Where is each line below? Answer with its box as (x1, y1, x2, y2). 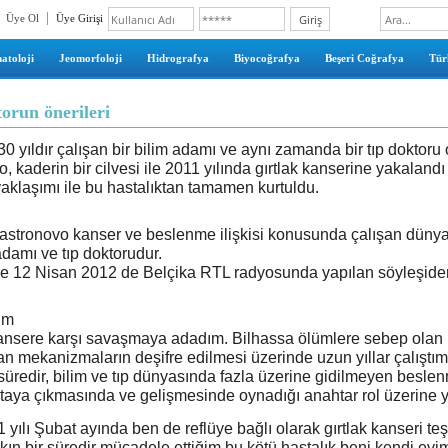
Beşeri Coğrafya (324, 52, 404, 64)
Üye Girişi (56, 12, 103, 24)
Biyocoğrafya (233, 52, 300, 64)
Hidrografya (146, 52, 209, 64)
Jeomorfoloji (58, 52, 122, 64)
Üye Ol (6, 12, 39, 24)
